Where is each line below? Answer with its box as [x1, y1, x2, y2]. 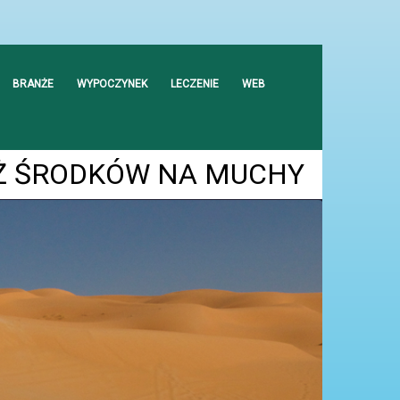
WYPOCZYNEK [77, 78, 147, 90]
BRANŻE [12, 78, 54, 90]
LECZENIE [171, 78, 219, 90]
